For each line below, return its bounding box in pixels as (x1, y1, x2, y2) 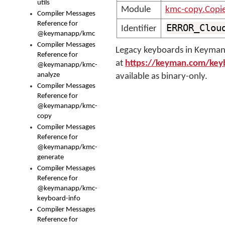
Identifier (121, 24, 157, 34)
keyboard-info (37, 195, 80, 202)
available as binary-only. (116, 72, 207, 81)
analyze (37, 71, 60, 79)
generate (37, 154, 64, 161)
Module (121, 5, 151, 15)
